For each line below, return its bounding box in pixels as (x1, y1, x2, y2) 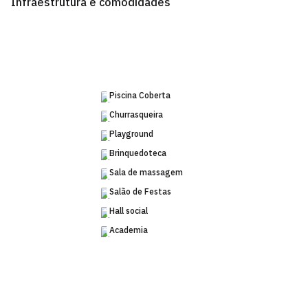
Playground (109, 129, 153, 139)
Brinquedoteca (109, 148, 166, 158)
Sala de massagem (109, 167, 183, 177)
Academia (109, 225, 148, 235)
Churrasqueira (109, 109, 163, 120)
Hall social (109, 206, 148, 216)
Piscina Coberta (109, 90, 170, 100)
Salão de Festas (109, 186, 171, 197)
